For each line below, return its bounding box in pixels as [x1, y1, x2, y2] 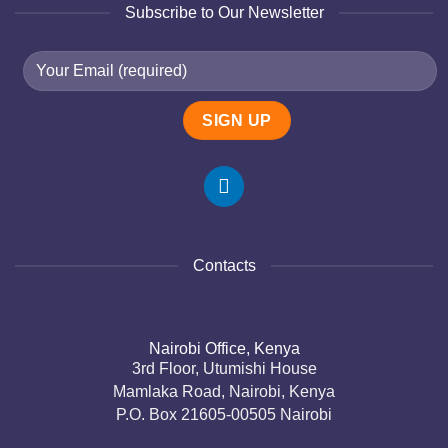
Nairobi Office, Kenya [148, 340, 300, 358]
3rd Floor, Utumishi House [131, 360, 317, 378]
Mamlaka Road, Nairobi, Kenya [113, 383, 335, 401]
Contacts [192, 257, 256, 275]
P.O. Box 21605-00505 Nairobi [116, 406, 332, 424]
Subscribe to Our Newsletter [124, 4, 324, 22]
